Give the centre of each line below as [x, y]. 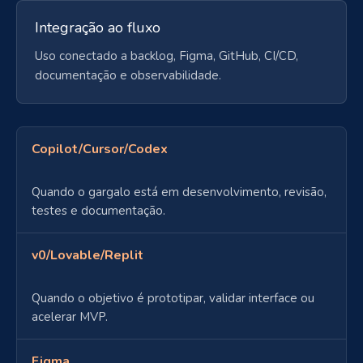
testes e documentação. [98, 210]
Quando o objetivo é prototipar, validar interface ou [173, 298]
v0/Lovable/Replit [88, 255]
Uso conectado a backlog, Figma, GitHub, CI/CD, [167, 56]
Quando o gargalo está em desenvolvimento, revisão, [179, 192]
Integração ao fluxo [98, 27]
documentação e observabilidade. [128, 75]
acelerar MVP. [70, 316]
